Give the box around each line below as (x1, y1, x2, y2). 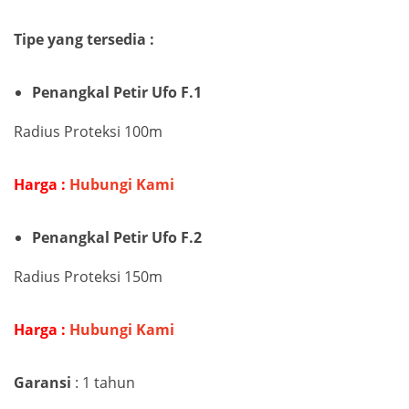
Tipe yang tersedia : (14, 29, 154, 49)
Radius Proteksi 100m (14, 121, 163, 142)
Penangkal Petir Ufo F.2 (32, 227, 202, 247)
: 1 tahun (71, 372, 135, 393)
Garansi (14, 372, 71, 393)
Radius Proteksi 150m (14, 267, 163, 287)
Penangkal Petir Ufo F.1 (32, 82, 202, 102)
